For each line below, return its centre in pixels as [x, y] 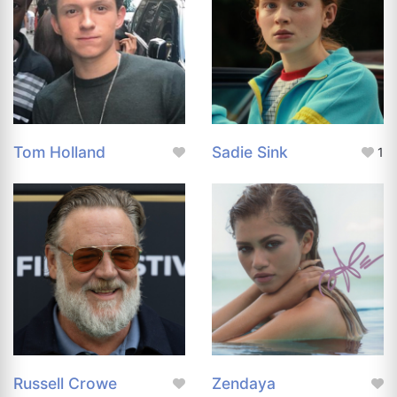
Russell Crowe [65, 384]
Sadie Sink [250, 152]
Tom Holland [59, 152]
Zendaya [244, 384]
